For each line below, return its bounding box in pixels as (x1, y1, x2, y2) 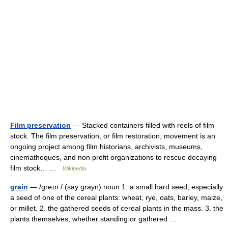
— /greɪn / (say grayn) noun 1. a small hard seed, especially (28, 183, 223, 191)
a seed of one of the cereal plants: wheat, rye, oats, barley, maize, (10, 193, 222, 202)
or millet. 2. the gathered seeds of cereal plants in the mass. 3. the (10, 204, 223, 212)
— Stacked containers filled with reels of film (71, 121, 214, 129)
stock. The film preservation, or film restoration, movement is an (10, 132, 215, 140)
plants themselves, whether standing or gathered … (10, 215, 181, 223)
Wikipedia (63, 165, 86, 172)
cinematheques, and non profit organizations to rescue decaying (10, 153, 217, 161)
